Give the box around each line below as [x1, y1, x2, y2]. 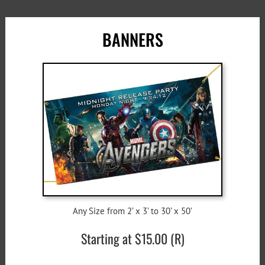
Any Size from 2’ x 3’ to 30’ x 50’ [73, 205, 192, 217]
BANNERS [102, 27, 163, 52]
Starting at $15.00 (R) [80, 229, 185, 248]
